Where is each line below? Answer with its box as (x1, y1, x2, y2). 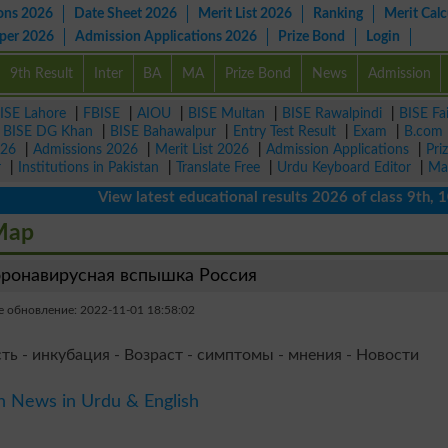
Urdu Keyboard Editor (277, 160, 411, 175)
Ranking (313, 6, 363, 21)
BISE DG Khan (3, 124, 93, 139)
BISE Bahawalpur (110, 124, 216, 139)
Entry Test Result (233, 124, 336, 139)
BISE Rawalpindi (282, 106, 382, 121)
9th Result (9, 66, 73, 81)
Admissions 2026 (33, 142, 138, 157)
